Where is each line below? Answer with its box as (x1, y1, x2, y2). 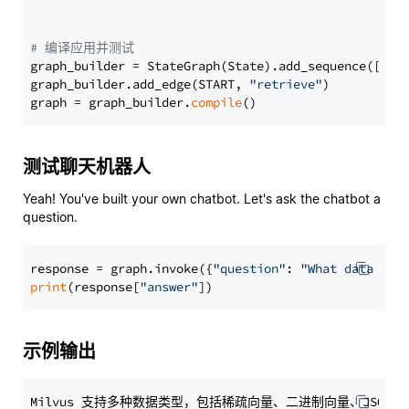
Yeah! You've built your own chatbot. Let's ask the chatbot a (23, 191, 381, 206)
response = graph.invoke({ (30, 260, 213, 277)
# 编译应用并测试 (30, 39, 134, 56)
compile (191, 94, 242, 110)
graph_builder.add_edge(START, (30, 76, 249, 92)
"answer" (140, 278, 198, 295)
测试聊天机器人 (23, 156, 151, 178)
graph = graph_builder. (30, 94, 191, 110)
